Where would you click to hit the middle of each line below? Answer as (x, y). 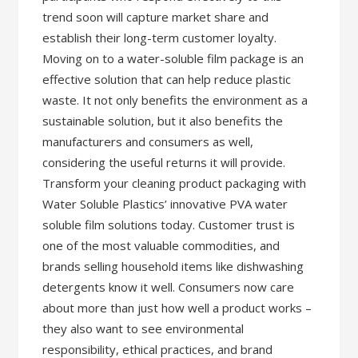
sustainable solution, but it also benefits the (163, 121)
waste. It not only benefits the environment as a (175, 100)
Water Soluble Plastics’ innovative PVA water (165, 204)
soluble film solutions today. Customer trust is (169, 225)
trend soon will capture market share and (156, 17)
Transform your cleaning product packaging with (175, 183)
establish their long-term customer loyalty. (160, 38)
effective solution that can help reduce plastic (167, 79)
